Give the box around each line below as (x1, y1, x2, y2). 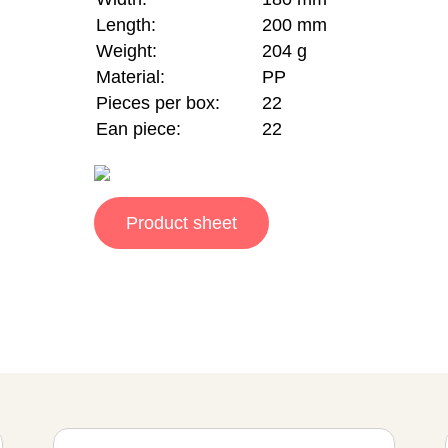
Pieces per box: (96, 93, 221, 113)
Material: (96, 67, 166, 87)
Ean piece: (96, 119, 182, 139)
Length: (96, 15, 157, 35)
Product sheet (126, 213, 238, 233)
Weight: (96, 41, 158, 61)
